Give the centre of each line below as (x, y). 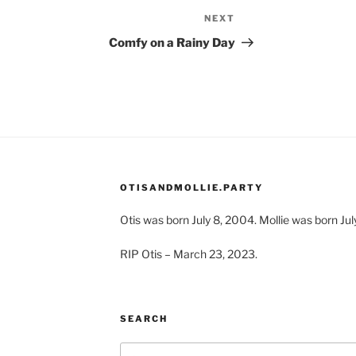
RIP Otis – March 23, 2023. (188, 254)
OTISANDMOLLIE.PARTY (191, 188)
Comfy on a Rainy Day (172, 43)
